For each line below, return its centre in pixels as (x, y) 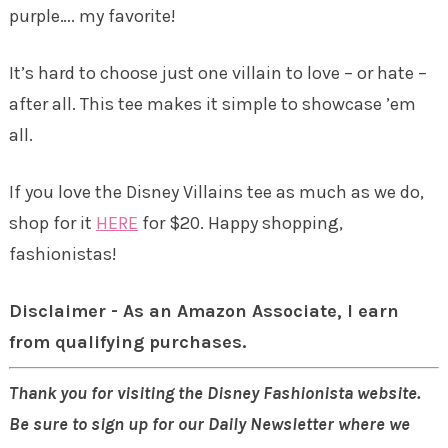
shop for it (52, 222)
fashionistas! (62, 253)
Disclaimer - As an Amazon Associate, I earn (203, 310)
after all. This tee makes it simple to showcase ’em (212, 103)
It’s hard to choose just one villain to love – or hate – (217, 72)
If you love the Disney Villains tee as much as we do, (216, 191)
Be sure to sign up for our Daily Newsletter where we (209, 423)
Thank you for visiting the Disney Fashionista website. (214, 392)
